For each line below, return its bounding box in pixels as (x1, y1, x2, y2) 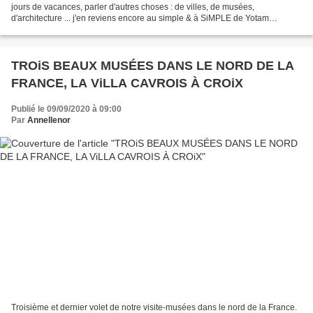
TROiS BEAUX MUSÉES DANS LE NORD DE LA (11, 59, 294, 73)
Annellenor (27, 115, 71, 126)
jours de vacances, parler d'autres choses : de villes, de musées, (11, 2, 254, 13)
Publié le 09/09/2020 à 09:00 (11, 104, 122, 115)
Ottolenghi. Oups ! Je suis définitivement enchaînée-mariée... (11, 24, 241, 35)
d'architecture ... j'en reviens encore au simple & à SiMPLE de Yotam (11, 13, 269, 24)
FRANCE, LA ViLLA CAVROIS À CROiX (11, 76, 243, 91)
